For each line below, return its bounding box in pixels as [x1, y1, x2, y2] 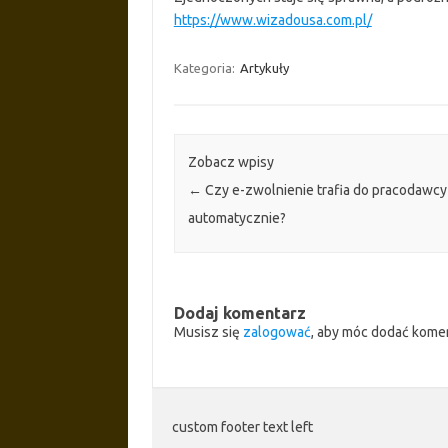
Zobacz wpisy [187, 153, 274, 170]
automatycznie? [187, 209, 286, 226]
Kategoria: [173, 60, 238, 75]
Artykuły [239, 60, 289, 75]
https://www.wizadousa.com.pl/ [173, 11, 372, 28]
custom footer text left [172, 418, 313, 435]
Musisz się [173, 323, 243, 340]
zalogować [242, 323, 311, 340]
